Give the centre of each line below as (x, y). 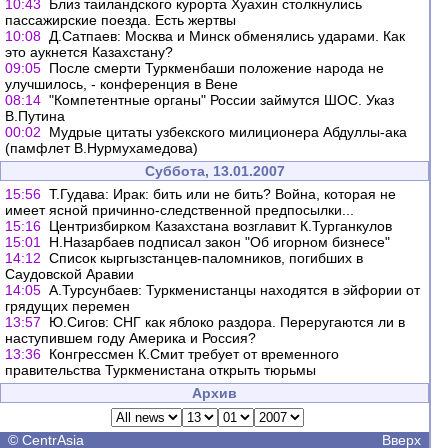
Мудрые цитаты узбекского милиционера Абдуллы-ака (228, 132)
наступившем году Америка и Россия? (130, 338)
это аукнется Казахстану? (89, 52)
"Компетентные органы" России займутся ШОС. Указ (221, 100)
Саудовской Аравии (69, 274)
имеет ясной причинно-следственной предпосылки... (179, 210)
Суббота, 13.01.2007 (214, 171)
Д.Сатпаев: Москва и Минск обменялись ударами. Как (227, 36)
